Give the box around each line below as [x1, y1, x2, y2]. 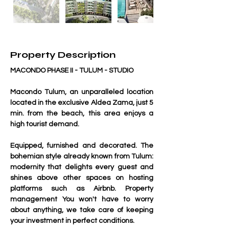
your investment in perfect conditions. [10, 217, 134, 224]
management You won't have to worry [10, 196, 153, 203]
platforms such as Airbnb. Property [10, 185, 153, 192]
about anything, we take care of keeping [10, 207, 153, 214]
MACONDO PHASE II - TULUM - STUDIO [10, 67, 133, 74]
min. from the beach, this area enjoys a [10, 110, 153, 117]
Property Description [10, 49, 116, 60]
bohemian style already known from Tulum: [10, 153, 153, 160]
